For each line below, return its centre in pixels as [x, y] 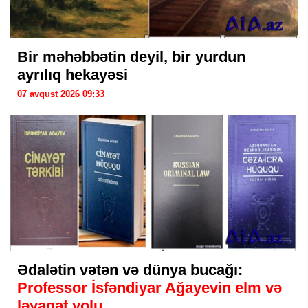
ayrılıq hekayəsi [73, 75]
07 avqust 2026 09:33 [61, 94]
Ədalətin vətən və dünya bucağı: [130, 270]
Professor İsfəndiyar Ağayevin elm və [150, 288]
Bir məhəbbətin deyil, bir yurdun [131, 57]
